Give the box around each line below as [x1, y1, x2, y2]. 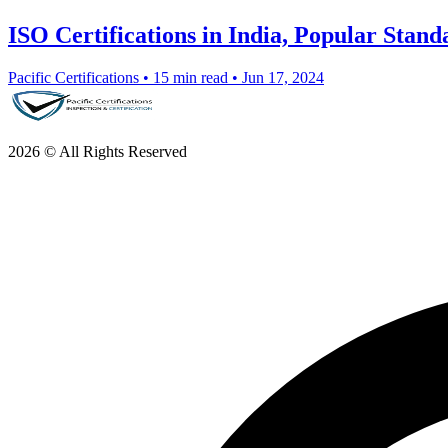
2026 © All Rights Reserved [8, 142, 187, 160]
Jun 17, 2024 [242, 68, 324, 86]
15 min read [153, 68, 228, 86]
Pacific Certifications [8, 68, 139, 86]
